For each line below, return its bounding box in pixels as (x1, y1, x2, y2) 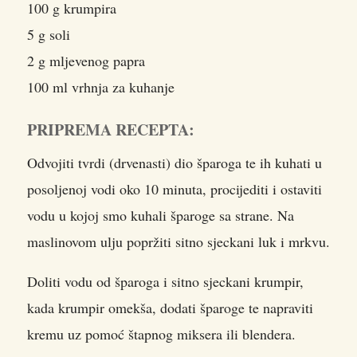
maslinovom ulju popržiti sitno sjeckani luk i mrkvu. (27, 231, 330, 251)
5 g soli (27, 24, 70, 44)
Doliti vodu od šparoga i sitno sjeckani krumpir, (27, 271, 304, 291)
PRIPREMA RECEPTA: (27, 117, 194, 141)
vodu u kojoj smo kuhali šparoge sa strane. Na (27, 205, 294, 225)
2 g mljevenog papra (27, 50, 145, 70)
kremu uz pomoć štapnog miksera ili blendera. (27, 324, 296, 343)
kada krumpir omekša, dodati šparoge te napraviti (27, 297, 313, 317)
